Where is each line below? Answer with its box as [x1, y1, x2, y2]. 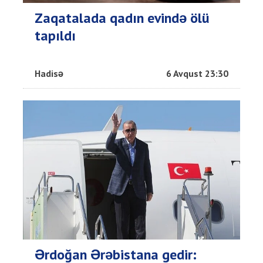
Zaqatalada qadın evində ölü [35, 9, 210, 28]
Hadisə [35, 68, 63, 80]
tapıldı [35, 26, 76, 45]
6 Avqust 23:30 [166, 68, 228, 80]
